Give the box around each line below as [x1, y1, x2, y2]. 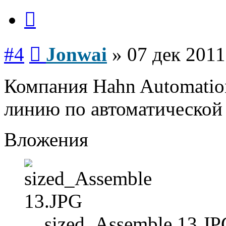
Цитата [35, 4, 60, 13]
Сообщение [40, 39, 80, 48]
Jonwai [46, 43, 107, 65]
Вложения [4, 128, 88, 150]
